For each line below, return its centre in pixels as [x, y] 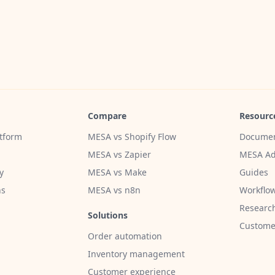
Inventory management [136, 254]
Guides [254, 172]
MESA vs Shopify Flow [132, 136]
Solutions [108, 215]
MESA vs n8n [114, 190]
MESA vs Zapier [119, 154]
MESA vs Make [117, 172]
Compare [107, 115]
